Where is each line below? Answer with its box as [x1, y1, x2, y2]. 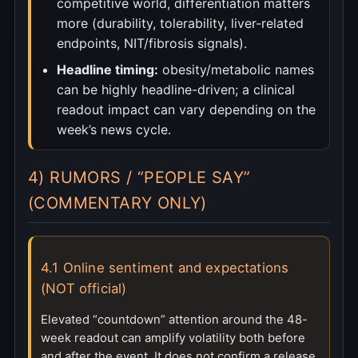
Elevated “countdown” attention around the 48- [41, 312, 308, 328]
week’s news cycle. [57, 121, 171, 138]
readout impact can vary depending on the [57, 101, 316, 118]
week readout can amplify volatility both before [41, 331, 305, 346]
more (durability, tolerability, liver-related [57, 15, 304, 32]
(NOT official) [41, 280, 127, 297]
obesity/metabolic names [158, 62, 314, 78]
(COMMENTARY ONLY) [28, 193, 207, 213]
